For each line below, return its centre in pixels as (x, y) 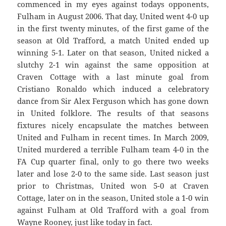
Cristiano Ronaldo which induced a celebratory (113, 89)
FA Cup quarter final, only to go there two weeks (113, 162)
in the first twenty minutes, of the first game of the (113, 29)
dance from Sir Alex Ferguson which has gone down (113, 101)
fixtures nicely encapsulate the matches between (113, 125)
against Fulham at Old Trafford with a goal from (113, 210)
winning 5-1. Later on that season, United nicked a (113, 53)
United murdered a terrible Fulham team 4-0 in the (113, 150)
